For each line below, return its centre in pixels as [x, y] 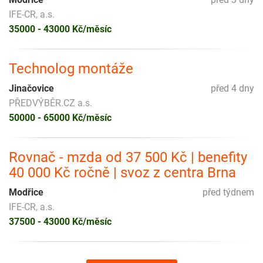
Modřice [26, 193]
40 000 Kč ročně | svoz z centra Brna [122, 173]
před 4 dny [232, 89]
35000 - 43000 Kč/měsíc [60, 29]
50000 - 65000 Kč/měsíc [60, 118]
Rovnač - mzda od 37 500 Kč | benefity [128, 158]
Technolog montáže [71, 69]
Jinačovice [31, 89]
